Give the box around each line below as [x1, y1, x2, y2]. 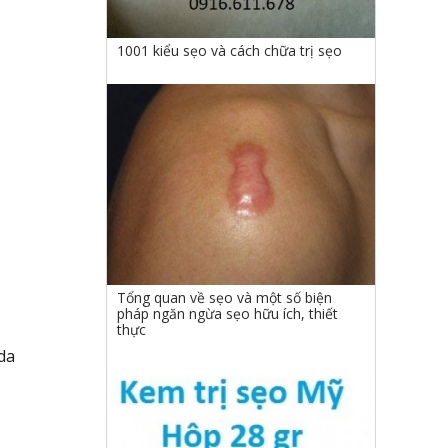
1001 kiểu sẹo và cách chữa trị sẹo [117, 40, 342, 60]
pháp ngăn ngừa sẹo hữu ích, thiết [117, 303, 338, 323]
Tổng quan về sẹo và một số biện [117, 287, 332, 307]
